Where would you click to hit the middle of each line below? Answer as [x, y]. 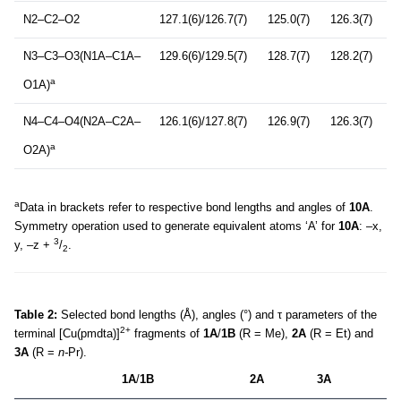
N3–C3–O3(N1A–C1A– [82, 56]
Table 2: [36, 315]
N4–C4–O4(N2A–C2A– [82, 122]
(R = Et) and [340, 334]
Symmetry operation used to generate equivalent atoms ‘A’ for [176, 226]
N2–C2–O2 [51, 20]
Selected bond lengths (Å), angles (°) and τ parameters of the [217, 315]
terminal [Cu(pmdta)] [67, 334]
